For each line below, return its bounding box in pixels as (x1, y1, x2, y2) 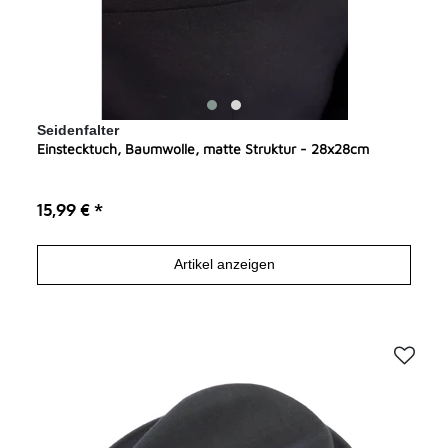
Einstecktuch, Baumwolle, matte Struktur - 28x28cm (37, 139, 370, 157)
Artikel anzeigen (173, 256, 275, 273)
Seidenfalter (37, 121, 120, 138)
